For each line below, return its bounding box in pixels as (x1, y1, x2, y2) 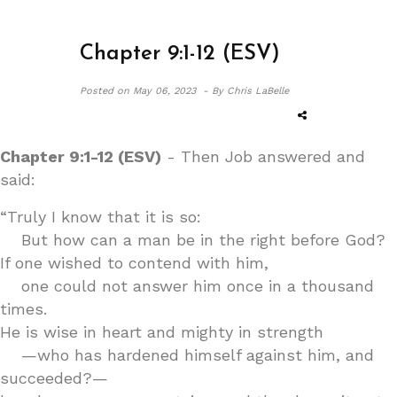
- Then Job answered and (161, 146, 365, 166)
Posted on (79, 84, 129, 97)
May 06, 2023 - (128, 84, 212, 97)
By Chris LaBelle (211, 84, 289, 97)
